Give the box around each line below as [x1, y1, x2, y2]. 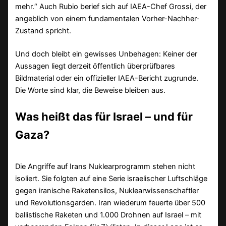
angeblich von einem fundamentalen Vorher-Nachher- [15, 14, 200, 24]
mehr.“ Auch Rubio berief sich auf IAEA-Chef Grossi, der [15, 2, 207, 12]
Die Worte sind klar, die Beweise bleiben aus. [15, 86, 166, 95]
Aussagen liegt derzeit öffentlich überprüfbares [15, 62, 176, 71]
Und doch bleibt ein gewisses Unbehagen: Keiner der [15, 49, 198, 59]
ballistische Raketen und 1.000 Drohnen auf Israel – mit [15, 210, 202, 219]
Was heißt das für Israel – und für [15, 109, 193, 123]
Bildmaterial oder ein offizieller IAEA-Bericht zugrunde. [15, 74, 199, 83]
